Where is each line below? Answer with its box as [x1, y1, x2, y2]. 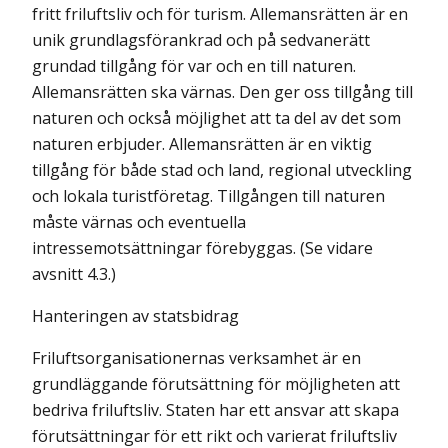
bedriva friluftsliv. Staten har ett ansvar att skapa [32, 399, 399, 421]
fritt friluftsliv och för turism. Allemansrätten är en [32, 3, 408, 25]
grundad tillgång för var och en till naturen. [32, 55, 356, 77]
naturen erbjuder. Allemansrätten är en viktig [32, 133, 372, 155]
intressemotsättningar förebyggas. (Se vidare [32, 237, 373, 259]
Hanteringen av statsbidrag [32, 305, 239, 327]
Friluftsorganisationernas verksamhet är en [32, 347, 361, 369]
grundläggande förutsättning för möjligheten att [32, 373, 400, 395]
